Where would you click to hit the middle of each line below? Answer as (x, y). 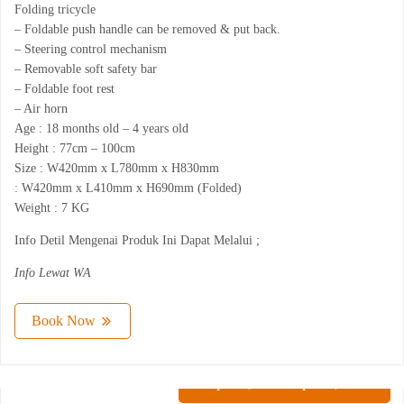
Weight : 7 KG (52, 208)
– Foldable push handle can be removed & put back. (147, 30)
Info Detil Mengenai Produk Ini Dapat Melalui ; (137, 241)
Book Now (64, 321)
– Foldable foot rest (64, 89)
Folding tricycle (55, 10)
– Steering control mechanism (91, 50)
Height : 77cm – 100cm (75, 149)
